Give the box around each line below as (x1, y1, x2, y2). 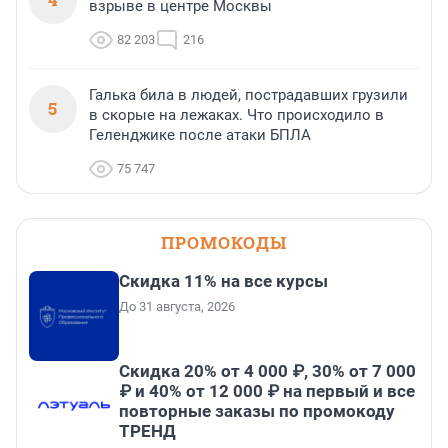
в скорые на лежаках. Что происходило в (89, 106, 384, 125)
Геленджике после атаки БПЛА (89, 126, 311, 145)
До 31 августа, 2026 (119, 299, 235, 315)
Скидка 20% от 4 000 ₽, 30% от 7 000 (119, 361, 416, 382)
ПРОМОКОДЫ (161, 231, 287, 255)
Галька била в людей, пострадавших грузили (89, 86, 408, 105)
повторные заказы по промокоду (119, 401, 395, 422)
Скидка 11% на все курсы (119, 271, 328, 292)
